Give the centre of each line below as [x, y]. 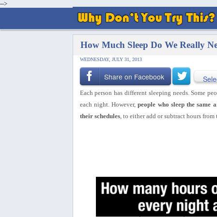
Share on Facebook [134, 77]
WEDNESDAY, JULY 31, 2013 [111, 59]
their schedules [100, 116]
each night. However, [109, 104]
